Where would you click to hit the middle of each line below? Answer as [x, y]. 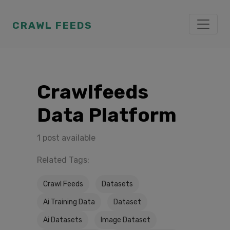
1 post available [66, 138]
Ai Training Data [69, 202]
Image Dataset [126, 220]
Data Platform [107, 115]
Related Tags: [63, 160]
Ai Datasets [63, 220]
